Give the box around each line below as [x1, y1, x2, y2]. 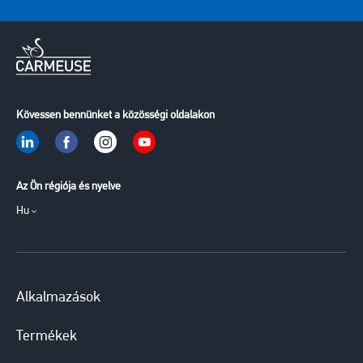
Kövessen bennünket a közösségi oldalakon [16, 109, 215, 122]
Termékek [16, 329, 77, 345]
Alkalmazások [16, 290, 100, 306]
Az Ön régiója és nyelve [16, 181, 121, 194]
